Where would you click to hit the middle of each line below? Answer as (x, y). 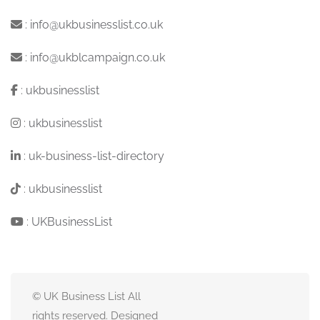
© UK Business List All (86, 296)
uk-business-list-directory (96, 156)
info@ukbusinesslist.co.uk (96, 24)
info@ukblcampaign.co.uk (97, 57)
